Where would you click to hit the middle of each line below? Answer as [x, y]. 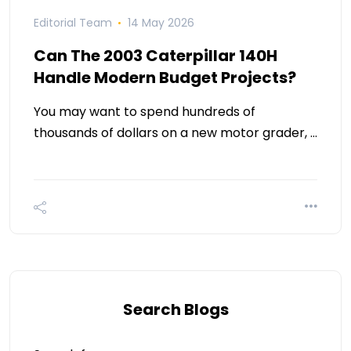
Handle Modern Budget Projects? [165, 78]
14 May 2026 [161, 23]
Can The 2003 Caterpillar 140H [156, 56]
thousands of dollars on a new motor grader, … [175, 133]
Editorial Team [73, 23]
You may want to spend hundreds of [145, 112]
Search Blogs [175, 310]
